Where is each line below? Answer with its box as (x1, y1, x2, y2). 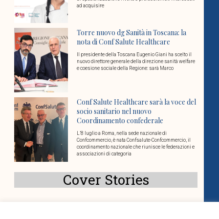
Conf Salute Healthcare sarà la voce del (77, 97, 197, 107)
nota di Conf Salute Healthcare (77, 37, 171, 47)
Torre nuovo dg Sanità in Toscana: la (77, 28, 187, 38)
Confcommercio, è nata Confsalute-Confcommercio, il (77, 137, 191, 143)
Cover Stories (63, 171, 149, 189)
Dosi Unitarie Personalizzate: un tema (77, 207, 192, 217)
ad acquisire (77, 3, 105, 9)
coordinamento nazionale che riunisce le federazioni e (77, 144, 195, 150)
